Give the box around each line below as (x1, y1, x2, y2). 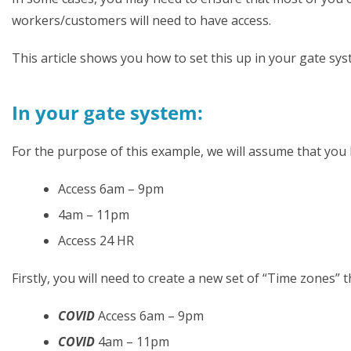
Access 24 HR (58, 231, 134, 249)
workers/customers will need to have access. (12, 11, 271, 29)
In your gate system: (12, 99, 203, 125)
